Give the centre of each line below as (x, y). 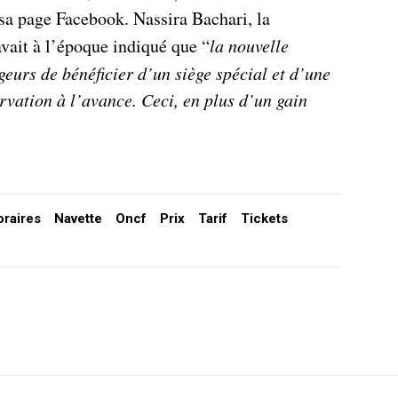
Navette (78, 218)
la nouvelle (249, 45)
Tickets (264, 218)
